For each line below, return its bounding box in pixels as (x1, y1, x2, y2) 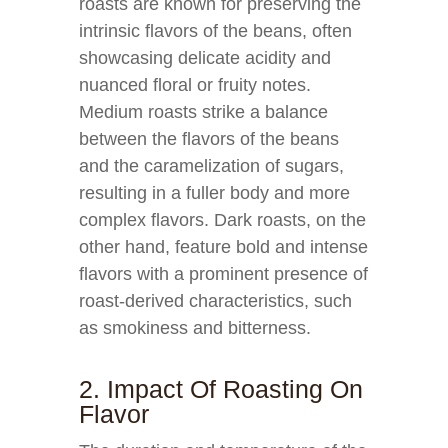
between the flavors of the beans (79, 129, 339, 149)
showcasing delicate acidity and (79, 48, 331, 68)
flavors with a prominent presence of (79, 264, 368, 284)
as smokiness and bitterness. (79, 318, 311, 338)
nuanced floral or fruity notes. (79, 75, 311, 95)
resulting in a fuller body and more (79, 183, 350, 203)
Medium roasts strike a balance (79, 102, 328, 122)
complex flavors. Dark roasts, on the (79, 210, 366, 230)
